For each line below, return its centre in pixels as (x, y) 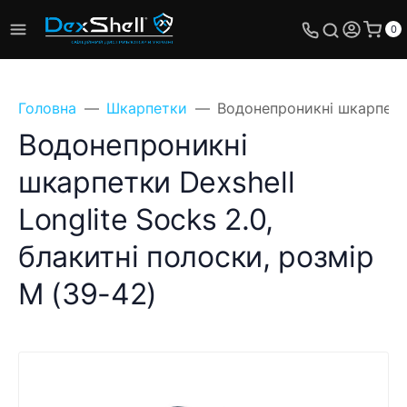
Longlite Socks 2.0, (146, 219)
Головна (47, 108)
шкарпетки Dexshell (157, 182)
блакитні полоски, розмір (196, 257)
